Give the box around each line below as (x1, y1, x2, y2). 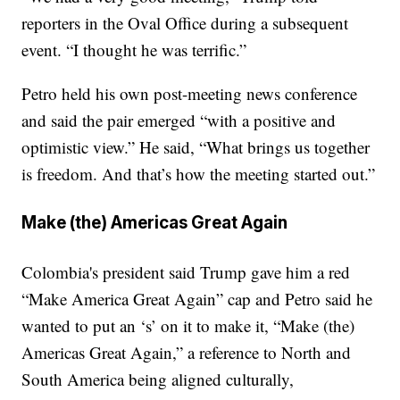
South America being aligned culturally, (21, 368, 295, 391)
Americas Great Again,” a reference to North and (21, 341, 352, 364)
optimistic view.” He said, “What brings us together (21, 135, 371, 158)
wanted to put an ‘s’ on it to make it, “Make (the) (21, 314, 355, 337)
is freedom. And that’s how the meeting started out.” (21, 162, 376, 185)
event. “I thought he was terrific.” (21, 37, 247, 61)
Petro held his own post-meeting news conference (21, 81, 358, 104)
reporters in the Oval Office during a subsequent (21, 11, 349, 34)
